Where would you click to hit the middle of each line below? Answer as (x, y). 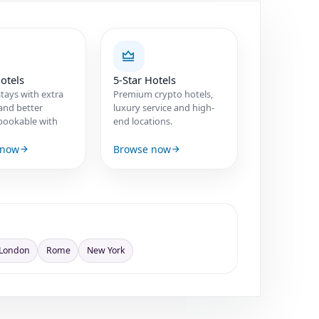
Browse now (142, 149)
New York (106, 250)
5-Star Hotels (144, 79)
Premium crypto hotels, (163, 94)
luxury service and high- (163, 107)
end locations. (142, 121)
